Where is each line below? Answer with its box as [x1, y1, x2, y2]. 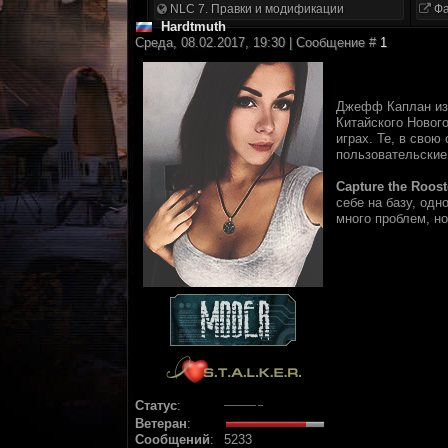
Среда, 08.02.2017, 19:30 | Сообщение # [135, 35, 380, 50]
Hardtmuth [161, 19, 226, 34]
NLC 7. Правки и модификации [167, 2, 344, 16]
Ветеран [135, 416, 187, 431]
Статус [135, 398, 177, 413]
